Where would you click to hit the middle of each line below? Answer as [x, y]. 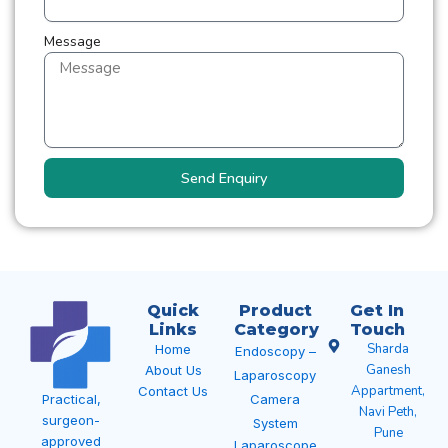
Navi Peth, [388, 412]
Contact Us [173, 391]
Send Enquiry [224, 178]
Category [276, 329]
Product [275, 310]
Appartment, [388, 391]
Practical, [71, 399]
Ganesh [388, 370]
